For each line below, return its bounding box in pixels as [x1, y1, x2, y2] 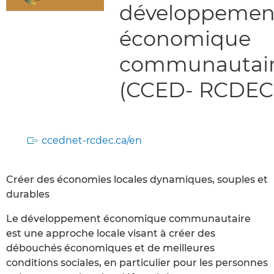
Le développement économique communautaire [6, 212, 251, 224]
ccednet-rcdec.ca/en [42, 134, 142, 146]
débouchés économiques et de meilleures [6, 242, 215, 254]
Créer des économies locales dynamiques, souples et [6, 173, 268, 185]
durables [6, 188, 50, 200]
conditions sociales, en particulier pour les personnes [6, 256, 268, 268]
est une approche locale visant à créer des [6, 227, 215, 239]
